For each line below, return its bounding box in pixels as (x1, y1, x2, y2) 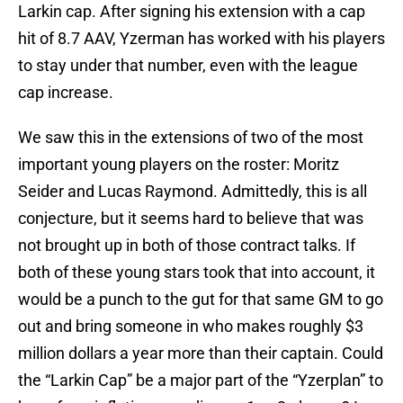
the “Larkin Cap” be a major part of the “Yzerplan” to (18, 371, 383, 390)
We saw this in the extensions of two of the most (18, 128, 363, 148)
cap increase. (18, 83, 113, 103)
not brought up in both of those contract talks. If (18, 236, 355, 255)
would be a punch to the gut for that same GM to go (18, 290, 383, 309)
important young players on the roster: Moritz (18, 155, 339, 175)
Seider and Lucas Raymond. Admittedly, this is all (18, 182, 367, 201)
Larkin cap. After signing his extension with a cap (18, 2, 365, 22)
